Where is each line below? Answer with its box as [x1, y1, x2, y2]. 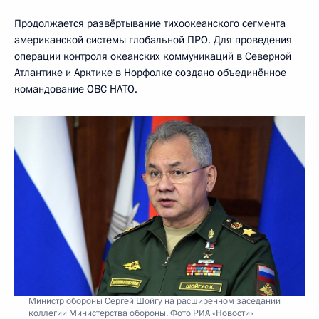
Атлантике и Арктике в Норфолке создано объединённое [14, 66, 286, 80]
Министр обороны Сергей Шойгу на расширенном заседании [28, 294, 281, 308]
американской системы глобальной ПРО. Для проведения [14, 33, 292, 48]
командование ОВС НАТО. [14, 82, 137, 97]
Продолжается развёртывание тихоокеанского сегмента [14, 16, 286, 31]
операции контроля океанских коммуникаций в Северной [14, 49, 291, 64]
